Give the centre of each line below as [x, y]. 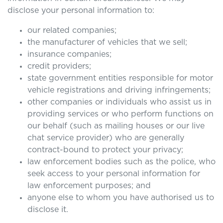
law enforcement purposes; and [89, 186]
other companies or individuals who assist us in [119, 102]
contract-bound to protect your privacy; [105, 150]
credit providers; [59, 66]
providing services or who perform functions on [120, 114]
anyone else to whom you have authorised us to [121, 198]
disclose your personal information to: [81, 10]
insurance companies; [69, 54]
